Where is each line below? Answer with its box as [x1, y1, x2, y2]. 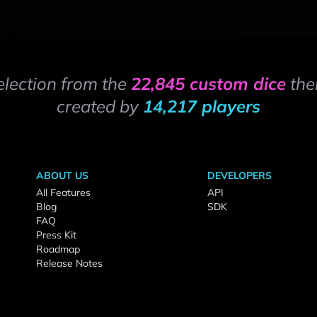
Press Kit [36, 229, 76, 241]
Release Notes [36, 257, 103, 270]
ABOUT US [36, 169, 88, 182]
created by [57, 96, 143, 117]
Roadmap [36, 243, 80, 255]
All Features [36, 186, 91, 199]
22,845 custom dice [130, 73, 286, 94]
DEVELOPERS [207, 169, 272, 182]
